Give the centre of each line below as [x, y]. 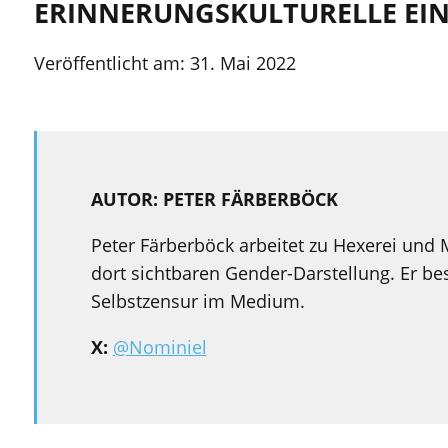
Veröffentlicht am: [111, 62]
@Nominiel [159, 346]
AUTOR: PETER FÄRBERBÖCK [214, 198]
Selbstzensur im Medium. [197, 300]
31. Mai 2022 [242, 62]
